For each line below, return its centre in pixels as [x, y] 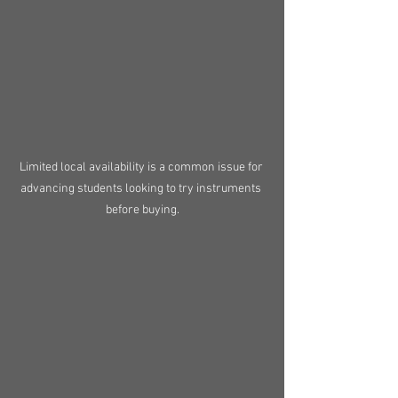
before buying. [142, 211]
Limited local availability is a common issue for [142, 168]
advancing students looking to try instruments [142, 189]
